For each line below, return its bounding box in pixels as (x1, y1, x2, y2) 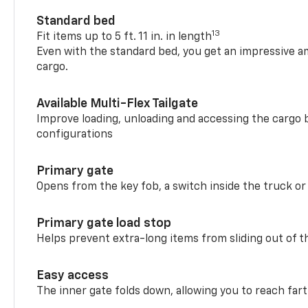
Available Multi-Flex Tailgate (36, 97, 199, 110)
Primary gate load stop (36, 217, 172, 230)
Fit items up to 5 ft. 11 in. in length (36, 31, 212, 43)
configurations (36, 129, 113, 140)
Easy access (36, 269, 109, 282)
